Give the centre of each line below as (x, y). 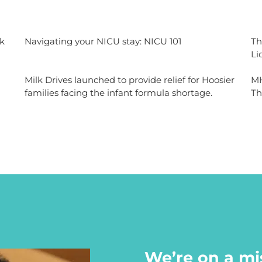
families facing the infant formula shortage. (118, 93)
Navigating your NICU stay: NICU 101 (103, 41)
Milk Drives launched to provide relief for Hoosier (129, 80)
